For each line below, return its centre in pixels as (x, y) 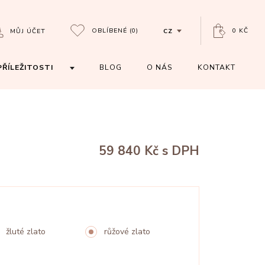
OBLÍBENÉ (110, 30)
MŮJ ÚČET (28, 31)
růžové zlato (127, 232)
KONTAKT (216, 67)
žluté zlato (25, 232)
